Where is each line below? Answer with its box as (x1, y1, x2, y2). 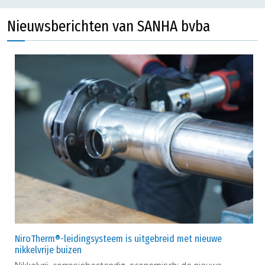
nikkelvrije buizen (15, 244, 82, 256)
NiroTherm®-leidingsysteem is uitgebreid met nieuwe (15, 233, 222, 245)
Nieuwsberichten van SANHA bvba (7, 17, 210, 35)
